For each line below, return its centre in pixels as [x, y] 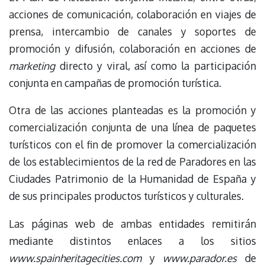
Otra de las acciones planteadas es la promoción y [132, 110]
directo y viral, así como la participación [156, 65]
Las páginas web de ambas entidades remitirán [132, 223]
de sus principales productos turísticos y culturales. [126, 196]
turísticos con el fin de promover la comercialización [132, 145]
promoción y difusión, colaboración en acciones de [132, 48]
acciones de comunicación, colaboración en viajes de [132, 14]
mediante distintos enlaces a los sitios [132, 240]
